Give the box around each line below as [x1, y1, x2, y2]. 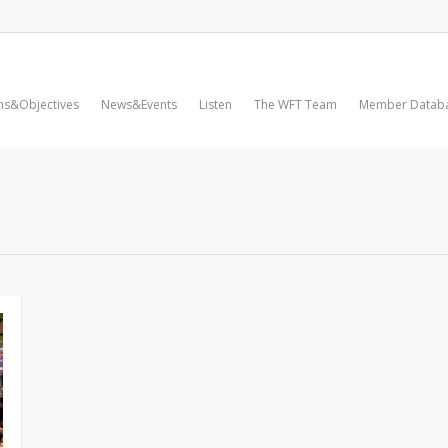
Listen [199, 96, 233, 113]
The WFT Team [254, 96, 338, 113]
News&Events [101, 96, 178, 113]
